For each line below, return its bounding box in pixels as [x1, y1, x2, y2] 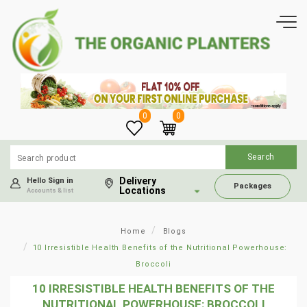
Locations [119, 184, 167, 196]
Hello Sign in [27, 175, 74, 185]
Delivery [119, 175, 157, 186]
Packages [234, 181, 272, 191]
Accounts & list [27, 186, 74, 194]
